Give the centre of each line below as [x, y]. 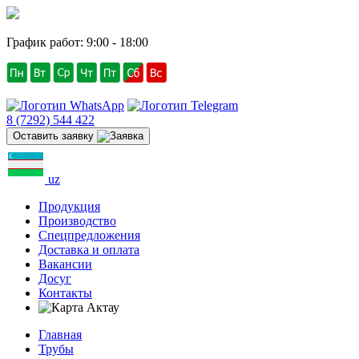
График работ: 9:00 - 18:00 [77, 42]
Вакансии [65, 264]
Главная [60, 335]
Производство [77, 221]
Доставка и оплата [89, 250]
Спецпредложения [89, 235]
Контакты [65, 293]
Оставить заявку [55, 136]
